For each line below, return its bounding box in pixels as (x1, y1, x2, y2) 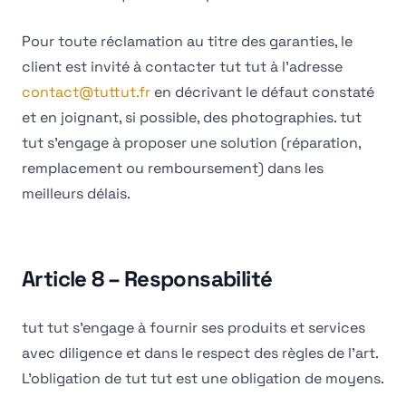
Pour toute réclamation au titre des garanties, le (22, 32, 353, 51)
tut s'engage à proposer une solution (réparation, (22, 133, 361, 152)
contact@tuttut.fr (22, 82, 150, 101)
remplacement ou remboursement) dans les (22, 159, 324, 178)
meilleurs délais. (22, 184, 130, 203)
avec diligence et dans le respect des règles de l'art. (22, 343, 378, 362)
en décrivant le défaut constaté (154, 82, 374, 101)
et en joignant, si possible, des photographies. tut (22, 108, 362, 127)
